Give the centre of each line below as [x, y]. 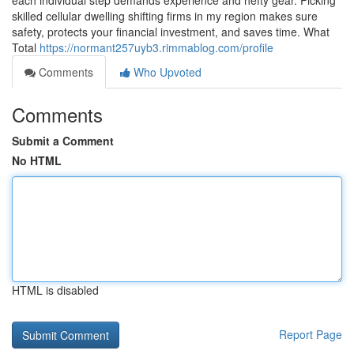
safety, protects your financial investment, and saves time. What [171, 32]
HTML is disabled [55, 290]
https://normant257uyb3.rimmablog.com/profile [156, 47]
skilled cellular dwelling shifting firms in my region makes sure [165, 16]
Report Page [311, 334]
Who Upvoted [166, 72]
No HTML [37, 160]
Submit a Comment [63, 141]
